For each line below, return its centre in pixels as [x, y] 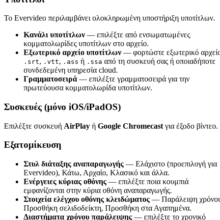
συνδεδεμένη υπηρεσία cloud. [71, 70]
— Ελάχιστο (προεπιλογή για [170, 164]
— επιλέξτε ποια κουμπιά [148, 182]
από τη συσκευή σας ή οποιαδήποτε [159, 61]
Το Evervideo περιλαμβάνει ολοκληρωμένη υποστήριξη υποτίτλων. [110, 18]
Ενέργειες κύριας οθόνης [65, 182]
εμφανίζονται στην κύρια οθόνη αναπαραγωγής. [98, 191]
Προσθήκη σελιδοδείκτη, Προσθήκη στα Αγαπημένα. [108, 208]
